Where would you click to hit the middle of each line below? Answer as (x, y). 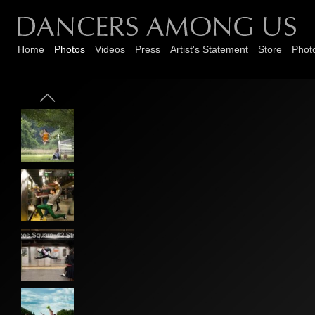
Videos (110, 49)
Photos (70, 49)
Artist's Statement (209, 49)
